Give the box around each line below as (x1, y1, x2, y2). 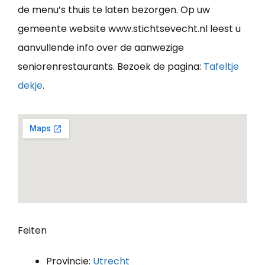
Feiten (18, 223, 47, 237)
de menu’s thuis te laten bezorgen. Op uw (18, 2, 210, 17)
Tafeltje (203, 59, 239, 73)
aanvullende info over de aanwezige (18, 40, 184, 54)
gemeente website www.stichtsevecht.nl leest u (18, 21, 241, 35)
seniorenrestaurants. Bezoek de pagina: (18, 59, 203, 73)
